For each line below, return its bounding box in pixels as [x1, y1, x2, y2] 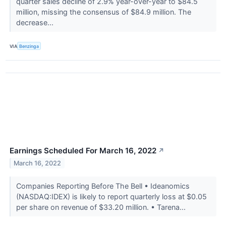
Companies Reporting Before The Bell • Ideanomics [16, 182, 190, 191]
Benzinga [19, 43, 39, 49]
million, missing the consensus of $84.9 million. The [16, 8, 191, 17]
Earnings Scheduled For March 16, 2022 [10, 146, 156, 156]
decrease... [16, 18, 55, 27]
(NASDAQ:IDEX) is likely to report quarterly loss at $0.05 [16, 192, 207, 201]
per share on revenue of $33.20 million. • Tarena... [16, 203, 188, 212]
